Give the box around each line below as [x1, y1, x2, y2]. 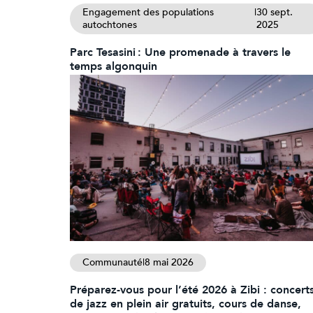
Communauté [82, 255, 143, 269]
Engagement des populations [82, 6, 214, 20]
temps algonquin [70, 59, 159, 75]
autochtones [82, 18, 137, 32]
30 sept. [256, 6, 293, 20]
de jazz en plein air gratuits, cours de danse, [70, 296, 301, 312]
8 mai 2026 [145, 255, 194, 269]
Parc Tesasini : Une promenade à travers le [70, 45, 291, 61]
